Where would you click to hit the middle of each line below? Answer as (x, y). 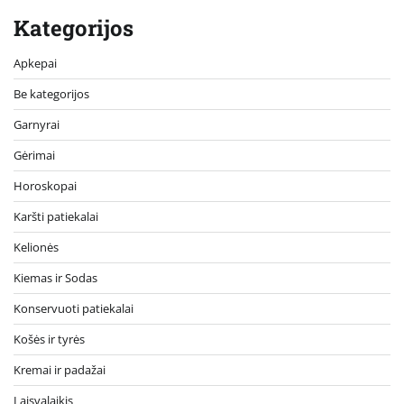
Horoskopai (45, 185)
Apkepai (35, 63)
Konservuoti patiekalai (73, 308)
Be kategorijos (51, 93)
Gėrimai (34, 155)
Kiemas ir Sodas (55, 277)
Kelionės (36, 247)
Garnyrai (37, 124)
